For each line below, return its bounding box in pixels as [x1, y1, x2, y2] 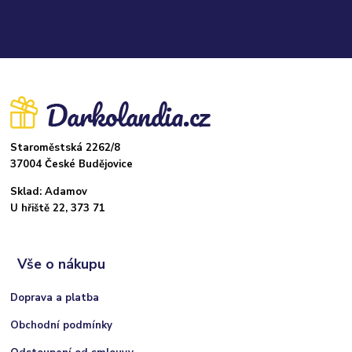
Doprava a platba [10, 290, 100, 305]
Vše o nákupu [16, 255, 105, 274]
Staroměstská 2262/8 [10, 141, 121, 156]
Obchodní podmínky [10, 317, 113, 332]
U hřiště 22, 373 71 [10, 201, 106, 216]
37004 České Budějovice [10, 157, 134, 172]
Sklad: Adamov [10, 185, 88, 200]
